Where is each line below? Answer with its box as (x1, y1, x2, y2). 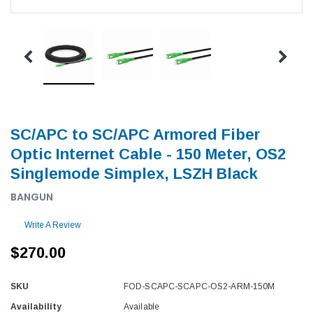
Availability (10, 301, 61, 312)
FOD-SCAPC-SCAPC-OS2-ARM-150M (124, 281, 275, 291)
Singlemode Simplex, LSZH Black (10, 164, 258, 182)
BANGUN (10, 189, 53, 204)
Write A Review (24, 219, 81, 230)
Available (124, 301, 160, 312)
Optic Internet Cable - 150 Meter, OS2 (10, 145, 286, 163)
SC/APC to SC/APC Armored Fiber (10, 125, 260, 143)
